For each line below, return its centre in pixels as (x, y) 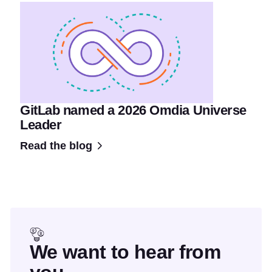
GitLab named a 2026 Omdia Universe (134, 110)
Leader (41, 125)
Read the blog (56, 146)
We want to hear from (125, 252)
